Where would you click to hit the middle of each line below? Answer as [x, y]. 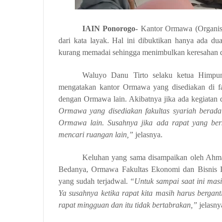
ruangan [100, 135]
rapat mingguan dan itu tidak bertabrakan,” [129, 205]
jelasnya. [148, 135]
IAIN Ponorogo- [110, 28]
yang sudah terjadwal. [94, 181]
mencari [71, 135]
